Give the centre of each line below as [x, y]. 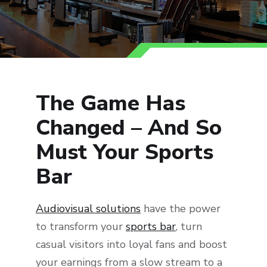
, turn [189, 227]
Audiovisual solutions [88, 209]
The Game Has [111, 104]
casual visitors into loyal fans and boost [131, 245]
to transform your [81, 227]
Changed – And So [129, 128]
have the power [181, 209]
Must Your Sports [125, 153]
